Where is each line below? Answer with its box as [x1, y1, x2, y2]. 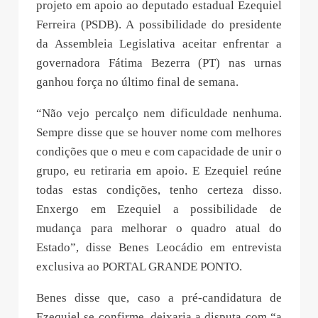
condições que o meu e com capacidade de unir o [36, 144, 282, 158]
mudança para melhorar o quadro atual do [36, 221, 282, 235]
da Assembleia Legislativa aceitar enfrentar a [36, 36, 282, 50]
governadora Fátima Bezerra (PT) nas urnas [36, 55, 282, 70]
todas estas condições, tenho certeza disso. [36, 182, 282, 197]
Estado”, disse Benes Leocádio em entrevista [36, 240, 282, 254]
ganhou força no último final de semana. [36, 75, 238, 89]
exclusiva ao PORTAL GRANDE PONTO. [36, 259, 242, 273]
